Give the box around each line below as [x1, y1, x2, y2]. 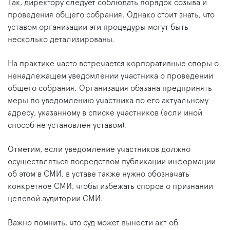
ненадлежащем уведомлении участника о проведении [8, 72, 213, 81]
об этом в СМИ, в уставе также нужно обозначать [8, 170, 189, 179]
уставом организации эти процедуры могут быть [8, 23, 188, 32]
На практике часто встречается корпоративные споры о [8, 60, 219, 68]
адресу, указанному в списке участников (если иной [8, 109, 202, 118]
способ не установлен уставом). [8, 121, 127, 130]
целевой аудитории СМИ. [8, 195, 103, 203]
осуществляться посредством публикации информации [8, 158, 216, 166]
